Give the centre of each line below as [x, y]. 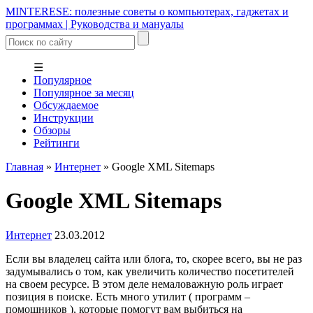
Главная [24, 167]
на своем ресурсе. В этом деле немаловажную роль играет [144, 284]
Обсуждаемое [66, 105]
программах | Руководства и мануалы [95, 24]
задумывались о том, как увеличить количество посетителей [150, 271]
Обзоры [52, 130]
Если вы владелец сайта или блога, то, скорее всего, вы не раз [154, 259]
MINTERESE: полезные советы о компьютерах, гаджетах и [147, 12]
